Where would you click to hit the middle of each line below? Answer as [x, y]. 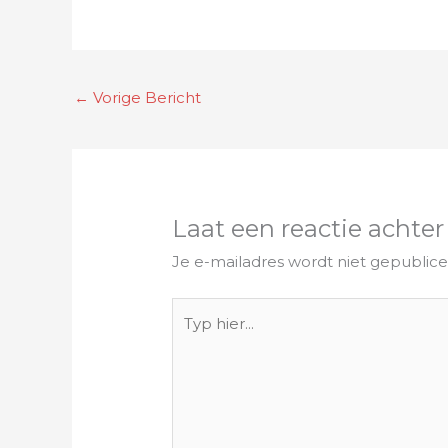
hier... [190, 337]
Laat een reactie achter [308, 229]
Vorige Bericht [145, 98]
